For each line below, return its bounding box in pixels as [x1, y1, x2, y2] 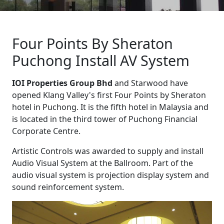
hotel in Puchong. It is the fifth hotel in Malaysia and [12, 101, 208, 113]
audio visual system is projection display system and [12, 169, 209, 181]
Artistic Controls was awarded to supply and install [12, 145, 203, 157]
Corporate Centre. [12, 125, 80, 137]
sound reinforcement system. [12, 181, 124, 193]
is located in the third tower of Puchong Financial [12, 113, 197, 125]
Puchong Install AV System [12, 50, 189, 70]
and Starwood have [112, 77, 188, 89]
